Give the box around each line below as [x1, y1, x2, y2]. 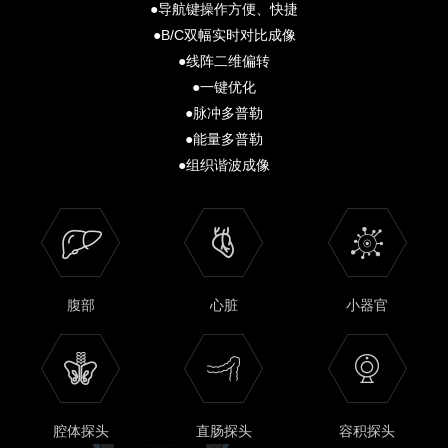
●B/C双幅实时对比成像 [152, 27, 296, 44]
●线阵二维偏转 [178, 53, 270, 70]
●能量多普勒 [185, 131, 263, 148]
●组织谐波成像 [178, 157, 270, 174]
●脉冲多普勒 [185, 105, 263, 122]
